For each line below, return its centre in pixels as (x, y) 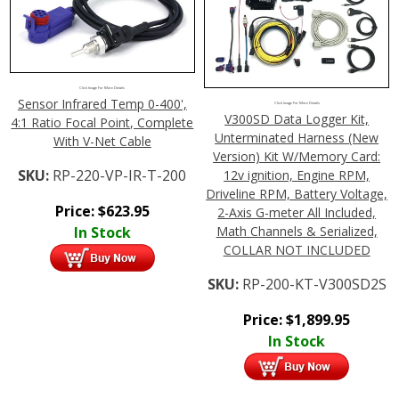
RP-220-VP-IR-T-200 (120, 175)
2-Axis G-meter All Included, (297, 212)
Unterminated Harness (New (297, 137)
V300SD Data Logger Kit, (297, 118)
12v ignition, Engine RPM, (297, 175)
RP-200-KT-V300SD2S (314, 284)
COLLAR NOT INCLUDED (297, 249)
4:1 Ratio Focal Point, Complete (102, 122)
